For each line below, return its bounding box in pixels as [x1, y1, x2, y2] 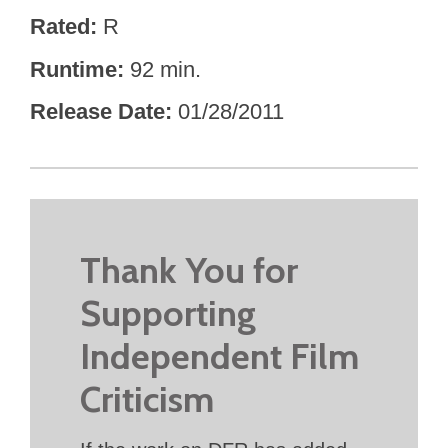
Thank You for [80, 247, 298, 292]
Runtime [30, 56, 117, 82]
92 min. [130, 56, 201, 82]
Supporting [80, 290, 256, 335]
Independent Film [80, 333, 359, 378]
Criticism [80, 376, 214, 421]
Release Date [30, 99, 165, 125]
